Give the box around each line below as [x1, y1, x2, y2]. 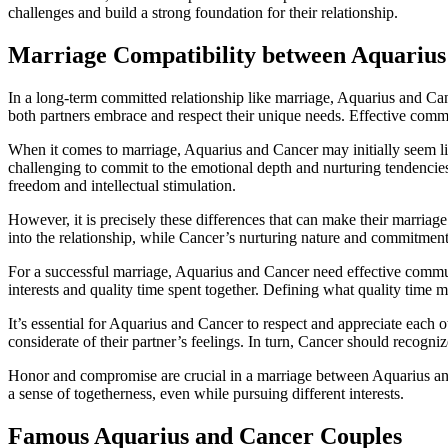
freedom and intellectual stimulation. [8, 176, 236, 194]
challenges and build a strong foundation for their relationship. [8, 4, 398, 22]
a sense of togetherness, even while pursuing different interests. [8, 384, 404, 402]
